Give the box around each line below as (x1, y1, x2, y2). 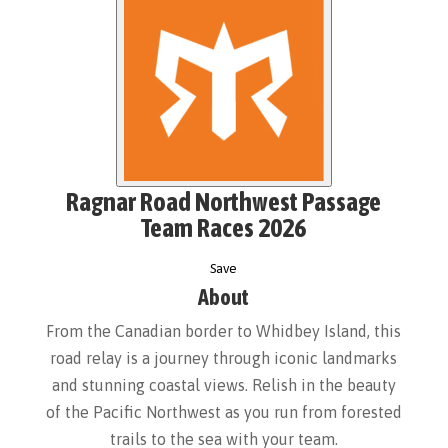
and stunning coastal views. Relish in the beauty (51, 376, 396, 395)
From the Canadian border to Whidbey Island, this (46, 322, 402, 341)
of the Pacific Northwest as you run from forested (45, 403, 402, 422)
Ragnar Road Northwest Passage (66, 187, 382, 218)
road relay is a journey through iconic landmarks (50, 349, 398, 368)
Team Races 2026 (141, 213, 307, 244)
